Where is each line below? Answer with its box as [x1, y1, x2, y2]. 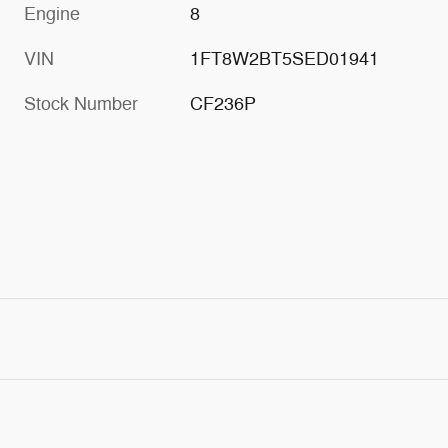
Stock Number [24, 93, 138, 116]
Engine [24, 3, 80, 26]
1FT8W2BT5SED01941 [190, 48, 380, 71]
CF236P [190, 93, 257, 116]
